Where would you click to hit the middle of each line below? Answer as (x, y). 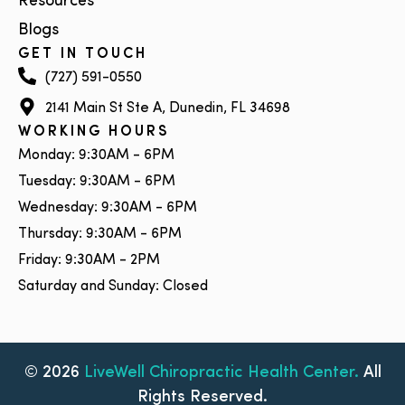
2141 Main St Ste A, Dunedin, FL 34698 (168, 109)
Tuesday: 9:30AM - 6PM (97, 182)
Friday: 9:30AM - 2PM (89, 261)
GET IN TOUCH (83, 55)
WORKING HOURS (94, 132)
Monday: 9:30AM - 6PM (96, 156)
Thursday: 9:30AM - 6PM (100, 235)
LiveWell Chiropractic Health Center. (223, 373)
